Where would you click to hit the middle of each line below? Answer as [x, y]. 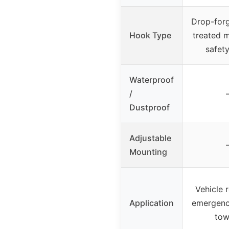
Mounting [148, 152]
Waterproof [152, 79]
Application [152, 203]
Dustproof [150, 107]
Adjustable [150, 138]
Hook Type [150, 35]
